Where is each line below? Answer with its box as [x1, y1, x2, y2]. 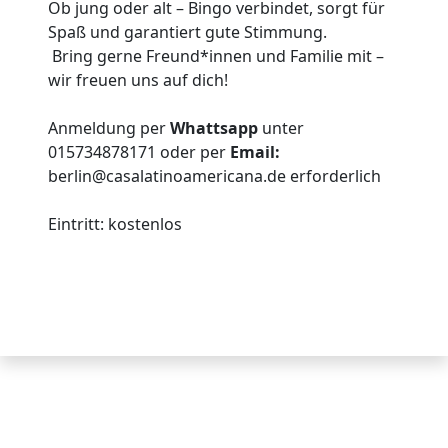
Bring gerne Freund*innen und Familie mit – [48, 44, 384, 67]
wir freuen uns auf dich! [48, 68, 228, 91]
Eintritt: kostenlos [48, 212, 182, 235]
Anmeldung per [48, 116, 170, 139]
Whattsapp [170, 116, 262, 139]
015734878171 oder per [48, 140, 230, 163]
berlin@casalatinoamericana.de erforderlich [48, 164, 381, 187]
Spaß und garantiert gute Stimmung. [48, 20, 327, 43]
